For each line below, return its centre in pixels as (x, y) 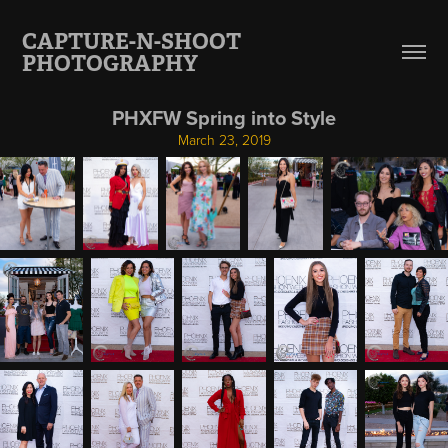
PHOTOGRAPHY (110, 63)
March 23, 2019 (224, 139)
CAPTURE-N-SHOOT (132, 41)
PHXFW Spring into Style (224, 117)
